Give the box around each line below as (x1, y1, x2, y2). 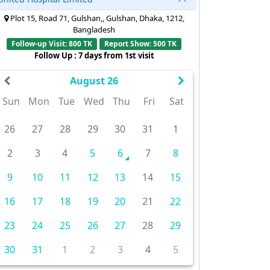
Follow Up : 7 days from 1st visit (34, 50, 154, 61)
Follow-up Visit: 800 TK (11, 39, 93, 49)
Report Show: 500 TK (104, 39, 177, 49)
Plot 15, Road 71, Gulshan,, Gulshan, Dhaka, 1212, (8, 13, 184, 24)
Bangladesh (73, 24, 115, 35)
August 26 (69, 74, 118, 88)
